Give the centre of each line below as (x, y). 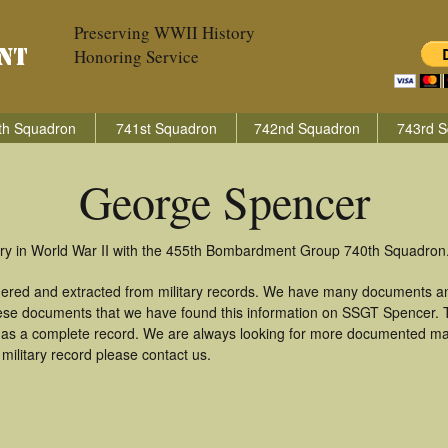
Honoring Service (136, 56)
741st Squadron (166, 128)
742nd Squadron (307, 128)
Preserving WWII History (164, 32)
